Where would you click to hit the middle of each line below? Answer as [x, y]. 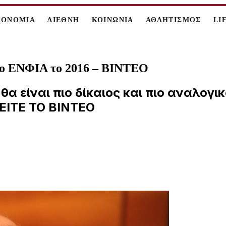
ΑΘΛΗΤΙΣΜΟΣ [173, 20]
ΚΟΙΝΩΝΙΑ [112, 20]
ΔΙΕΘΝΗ [64, 20]
